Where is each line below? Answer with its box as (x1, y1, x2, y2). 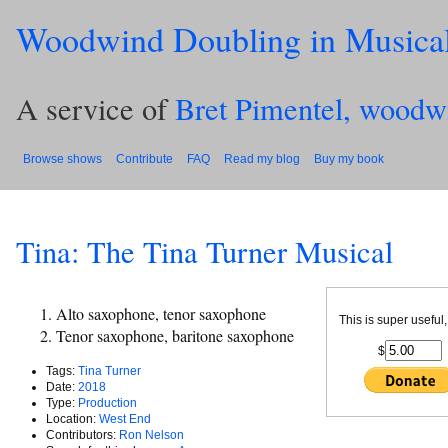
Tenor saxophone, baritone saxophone (56, 324, 294, 346)
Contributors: (46, 427, 119, 442)
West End (99, 411, 151, 426)
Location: (46, 411, 99, 426)
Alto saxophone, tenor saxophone (56, 302, 266, 324)
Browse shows (23, 151, 102, 166)
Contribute (116, 151, 173, 166)
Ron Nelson (119, 427, 184, 442)
